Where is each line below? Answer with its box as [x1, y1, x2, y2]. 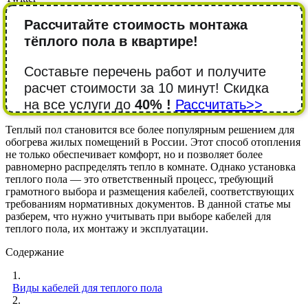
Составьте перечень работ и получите [24, 63, 266, 79]
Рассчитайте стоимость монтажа [24, 16, 247, 32]
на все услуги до [24, 96, 135, 112]
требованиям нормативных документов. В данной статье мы [5, 197, 291, 210]
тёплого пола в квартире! [24, 33, 198, 49]
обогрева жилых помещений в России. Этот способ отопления [5, 135, 300, 148]
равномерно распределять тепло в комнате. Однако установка [5, 160, 296, 173]
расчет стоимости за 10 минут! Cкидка [24, 80, 269, 96]
